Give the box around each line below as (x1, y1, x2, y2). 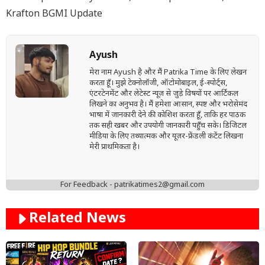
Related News (29, 209, 126, 228)
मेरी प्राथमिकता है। (89, 142, 140, 153)
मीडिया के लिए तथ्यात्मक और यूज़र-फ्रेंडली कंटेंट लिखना (89, 131, 243, 142)
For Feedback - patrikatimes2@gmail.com (60, 179, 205, 190)
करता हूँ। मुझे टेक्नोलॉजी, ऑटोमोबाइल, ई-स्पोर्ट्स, (89, 78, 227, 89)
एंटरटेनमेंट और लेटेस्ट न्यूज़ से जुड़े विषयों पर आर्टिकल (89, 89, 238, 99)
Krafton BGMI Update (6, 8, 102, 21)
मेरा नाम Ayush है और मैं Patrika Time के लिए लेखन (89, 67, 247, 78)
